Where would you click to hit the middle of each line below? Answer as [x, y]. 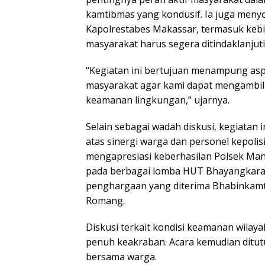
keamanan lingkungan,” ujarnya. [158, 100]
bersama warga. [121, 257]
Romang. [105, 201]
